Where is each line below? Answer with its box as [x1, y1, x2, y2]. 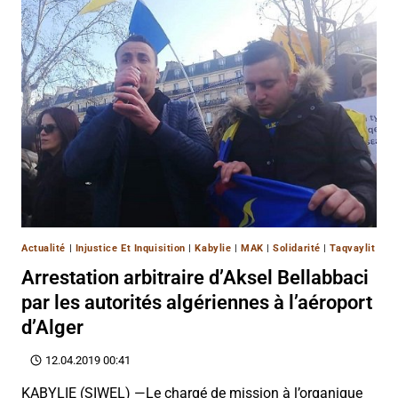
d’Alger [21, 316, 84, 339]
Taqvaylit [330, 243, 376, 255]
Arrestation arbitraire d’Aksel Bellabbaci [21, 267, 369, 290]
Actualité [21, 243, 66, 255]
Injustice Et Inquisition [75, 243, 186, 255]
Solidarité [273, 243, 321, 255]
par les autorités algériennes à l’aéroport [21, 291, 372, 314]
